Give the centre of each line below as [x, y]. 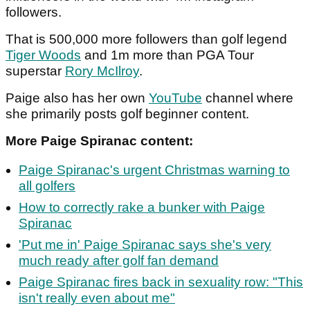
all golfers [47, 185]
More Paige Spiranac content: [99, 140]
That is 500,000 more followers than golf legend [146, 39]
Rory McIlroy [102, 71]
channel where [248, 98]
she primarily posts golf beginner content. [127, 113]
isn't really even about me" [97, 298]
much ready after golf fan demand [119, 260]
